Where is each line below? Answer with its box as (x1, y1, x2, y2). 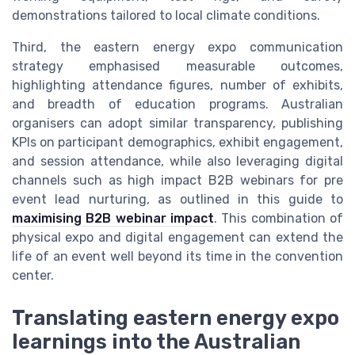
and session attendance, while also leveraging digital (12, 153, 343, 169)
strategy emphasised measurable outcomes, (12, 58, 343, 74)
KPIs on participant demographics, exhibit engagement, (12, 134, 343, 150)
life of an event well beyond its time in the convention (12, 248, 343, 264)
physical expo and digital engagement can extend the (12, 229, 343, 245)
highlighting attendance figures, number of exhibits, (12, 77, 343, 93)
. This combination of (214, 210, 343, 226)
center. (12, 267, 54, 283)
